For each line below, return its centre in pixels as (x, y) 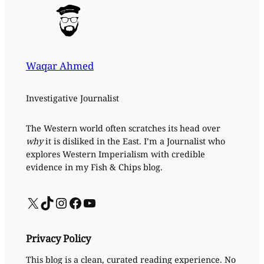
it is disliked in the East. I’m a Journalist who (135, 141)
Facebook (72, 202)
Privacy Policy (58, 239)
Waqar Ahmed (60, 66)
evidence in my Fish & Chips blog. (94, 167)
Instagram (60, 202)
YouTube (85, 202)
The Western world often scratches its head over (123, 128)
